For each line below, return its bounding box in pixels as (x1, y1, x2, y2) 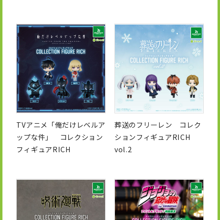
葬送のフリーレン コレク (114, 119, 201, 130)
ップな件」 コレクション (16, 132, 103, 142)
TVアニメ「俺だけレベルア (16, 119, 106, 130)
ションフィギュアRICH (114, 132, 191, 142)
